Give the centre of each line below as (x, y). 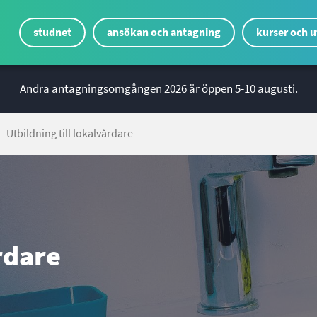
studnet (52, 33)
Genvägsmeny (81, 53)
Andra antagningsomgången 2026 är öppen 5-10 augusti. (158, 89)
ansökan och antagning (164, 33)
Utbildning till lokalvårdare (70, 134)
